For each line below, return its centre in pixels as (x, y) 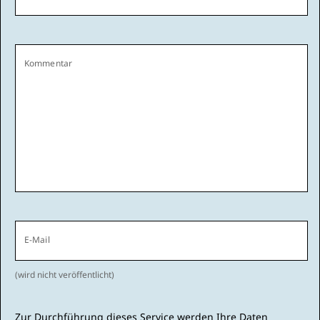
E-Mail (37, 240)
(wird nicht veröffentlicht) (65, 275)
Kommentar (48, 63)
